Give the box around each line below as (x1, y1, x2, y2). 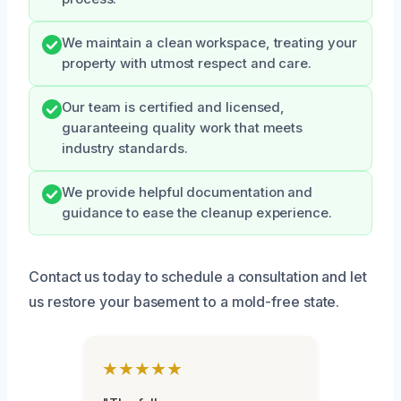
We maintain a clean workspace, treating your (62, 35, 357, 52)
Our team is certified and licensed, (62, 99, 286, 116)
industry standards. (62, 141, 188, 158)
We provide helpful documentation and (62, 184, 313, 201)
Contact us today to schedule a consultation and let (29, 268, 367, 286)
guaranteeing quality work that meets (62, 120, 303, 137)
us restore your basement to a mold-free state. (29, 293, 340, 311)
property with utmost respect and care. (62, 55, 311, 73)
